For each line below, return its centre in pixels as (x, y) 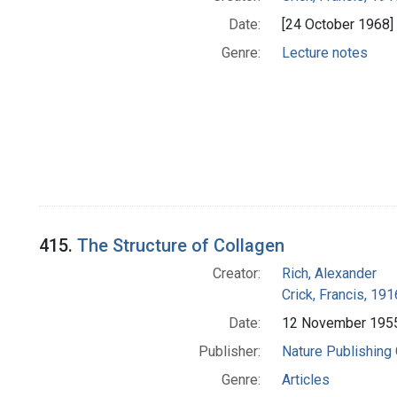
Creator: (236, 274)
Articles (305, 380)
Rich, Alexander (329, 274)
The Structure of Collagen (181, 246)
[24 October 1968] (337, 25)
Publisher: (229, 352)
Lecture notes (324, 53)
